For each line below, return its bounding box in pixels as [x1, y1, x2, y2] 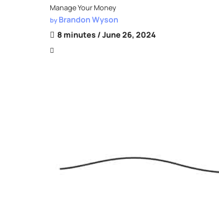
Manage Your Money [50, 3, 116, 13]
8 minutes [57, 29, 96, 41]
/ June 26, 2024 [96, 29, 156, 41]
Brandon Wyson [59, 14, 118, 25]
